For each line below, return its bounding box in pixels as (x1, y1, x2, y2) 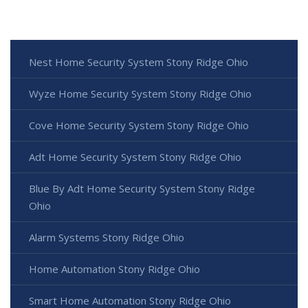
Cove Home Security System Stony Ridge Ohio (29, 118, 249, 133)
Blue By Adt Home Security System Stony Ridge (29, 181, 255, 196)
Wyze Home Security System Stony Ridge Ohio (29, 87, 252, 101)
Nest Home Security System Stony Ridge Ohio (29, 55, 248, 69)
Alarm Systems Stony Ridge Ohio (29, 230, 184, 245)
